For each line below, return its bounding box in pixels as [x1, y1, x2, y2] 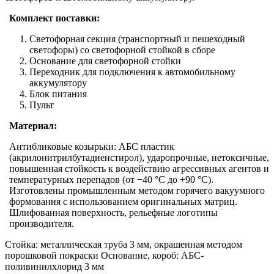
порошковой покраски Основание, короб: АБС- [5, 250, 204, 261]
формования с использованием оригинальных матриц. [9, 196, 237, 207]
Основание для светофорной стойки [29, 55, 181, 66]
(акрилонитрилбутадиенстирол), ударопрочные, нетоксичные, [9, 152, 269, 163]
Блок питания [29, 88, 87, 99]
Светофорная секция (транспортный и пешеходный [29, 33, 245, 44]
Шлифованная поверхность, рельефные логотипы [9, 207, 218, 218]
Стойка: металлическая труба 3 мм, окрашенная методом [5, 239, 242, 250]
